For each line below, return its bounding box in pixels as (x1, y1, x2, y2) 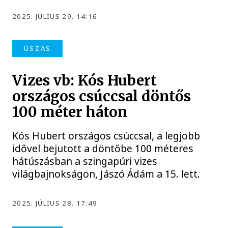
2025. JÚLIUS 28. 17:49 (12, 198, 98, 208)
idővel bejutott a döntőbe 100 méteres (12, 141, 194, 155)
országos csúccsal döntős (12, 87, 191, 105)
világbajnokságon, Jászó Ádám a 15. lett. (12, 166, 201, 181)
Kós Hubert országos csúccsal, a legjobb (12, 128, 201, 142)
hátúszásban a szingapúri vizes (12, 154, 158, 168)
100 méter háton (12, 103, 128, 121)
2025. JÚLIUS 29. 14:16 (12, 12, 98, 21)
